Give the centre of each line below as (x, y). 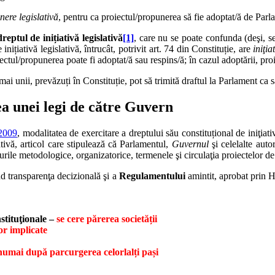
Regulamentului (152, 176)
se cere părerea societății (107, 219)
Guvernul (190, 144)
